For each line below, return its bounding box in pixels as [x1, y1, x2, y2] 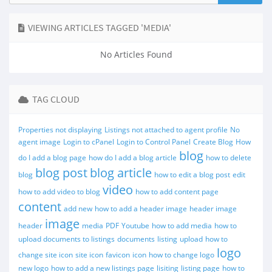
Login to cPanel [63, 137, 114, 147]
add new [64, 203, 92, 214]
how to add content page [135, 186, 219, 197]
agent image [18, 137, 61, 147]
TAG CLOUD [29, 93, 80, 105]
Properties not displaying [18, 124, 102, 135]
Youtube [121, 220, 149, 231]
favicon [106, 250, 130, 260]
